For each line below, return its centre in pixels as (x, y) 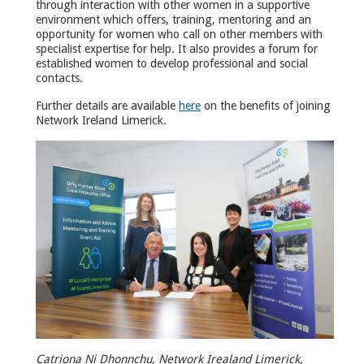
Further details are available (107, 106)
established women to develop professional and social (172, 63)
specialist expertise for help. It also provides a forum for (177, 49)
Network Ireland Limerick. (101, 120)
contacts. (59, 78)
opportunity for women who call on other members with (179, 34)
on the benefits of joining (266, 106)
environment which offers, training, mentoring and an (173, 19)
